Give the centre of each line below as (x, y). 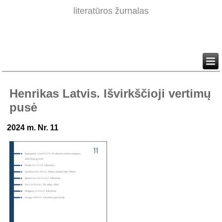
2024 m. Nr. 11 (34, 128)
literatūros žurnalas (111, 11)
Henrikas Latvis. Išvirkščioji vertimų (111, 94)
